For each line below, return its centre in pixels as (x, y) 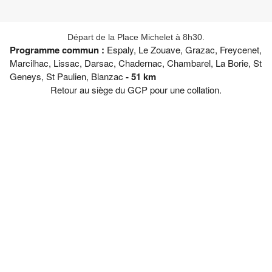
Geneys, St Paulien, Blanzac (66, 76)
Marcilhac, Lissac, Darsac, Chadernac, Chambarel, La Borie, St (136, 63)
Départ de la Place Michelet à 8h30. (136, 37)
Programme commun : (58, 50)
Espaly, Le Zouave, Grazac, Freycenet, (184, 50)
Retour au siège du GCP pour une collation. (136, 90)
